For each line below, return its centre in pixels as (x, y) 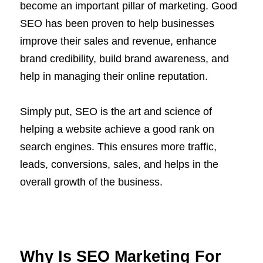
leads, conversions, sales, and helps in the (119, 165)
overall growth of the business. (91, 182)
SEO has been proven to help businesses (117, 24)
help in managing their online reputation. (114, 77)
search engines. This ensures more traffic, (118, 147)
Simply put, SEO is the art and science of (116, 112)
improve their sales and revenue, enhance (118, 41)
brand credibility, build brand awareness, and (124, 59)
